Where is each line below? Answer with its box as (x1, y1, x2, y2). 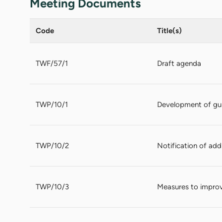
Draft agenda (157, 58, 201, 68)
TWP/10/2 (36, 141, 69, 150)
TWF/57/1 (36, 58, 68, 68)
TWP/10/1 (36, 100, 68, 109)
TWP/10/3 (36, 182, 69, 191)
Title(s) (157, 26, 182, 35)
